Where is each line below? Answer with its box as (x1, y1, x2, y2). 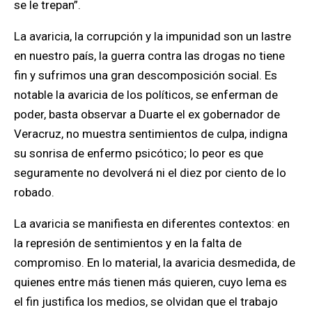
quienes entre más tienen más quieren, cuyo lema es (14, 275, 287, 289)
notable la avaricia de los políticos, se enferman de (14, 88, 278, 102)
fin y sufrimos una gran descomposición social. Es (14, 68, 277, 82)
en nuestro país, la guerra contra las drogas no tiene (14, 49, 285, 63)
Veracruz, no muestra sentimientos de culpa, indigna (14, 127, 288, 141)
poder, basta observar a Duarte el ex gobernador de (14, 107, 280, 121)
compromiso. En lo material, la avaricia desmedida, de (14, 256, 295, 270)
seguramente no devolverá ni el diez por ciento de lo (14, 166, 286, 180)
